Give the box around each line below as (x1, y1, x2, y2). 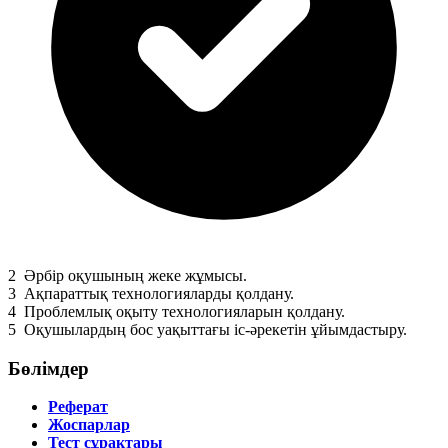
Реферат (48, 398, 108, 416)
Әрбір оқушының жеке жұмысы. (20, 266, 247, 284)
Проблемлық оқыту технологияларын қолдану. (20, 302, 345, 320)
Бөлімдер (8, 357, 89, 379)
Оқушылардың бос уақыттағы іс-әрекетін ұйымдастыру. (20, 320, 407, 338)
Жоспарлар (48, 416, 130, 434)
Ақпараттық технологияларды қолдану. (20, 284, 294, 302)
